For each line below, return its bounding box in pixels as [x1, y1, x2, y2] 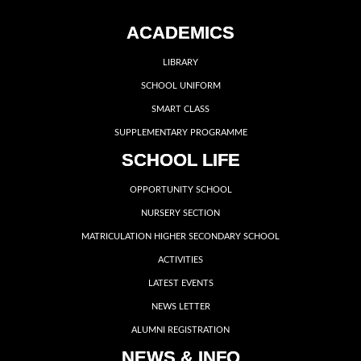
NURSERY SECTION [141, 209, 220, 218]
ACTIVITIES [158, 255, 203, 264]
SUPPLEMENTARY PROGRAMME [114, 128, 247, 137]
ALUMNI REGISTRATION [131, 326, 230, 334]
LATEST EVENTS [147, 279, 214, 288]
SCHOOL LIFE [121, 150, 240, 170]
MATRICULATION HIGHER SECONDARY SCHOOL [81, 232, 280, 241]
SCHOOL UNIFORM [140, 81, 221, 90]
